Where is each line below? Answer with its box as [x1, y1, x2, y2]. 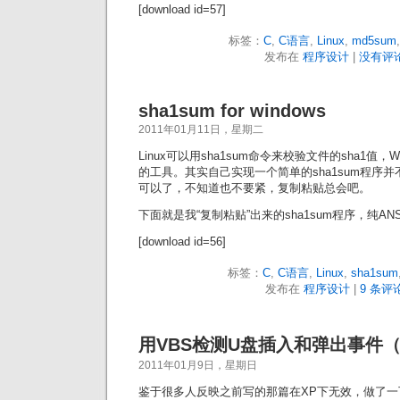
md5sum [352, 34, 396, 47]
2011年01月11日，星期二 [138, 123, 263, 136]
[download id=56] [138, 235, 226, 248]
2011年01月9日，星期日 [138, 359, 257, 371]
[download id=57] [138, 3, 226, 16]
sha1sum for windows [138, 101, 326, 121]
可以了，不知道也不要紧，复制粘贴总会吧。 [138, 181, 371, 195]
